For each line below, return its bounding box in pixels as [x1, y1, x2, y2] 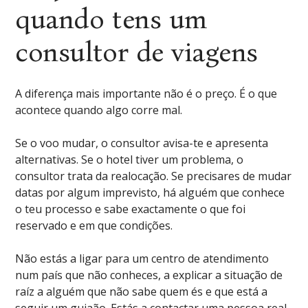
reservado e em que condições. [15, 218, 173, 233]
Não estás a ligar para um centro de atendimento [15, 251, 269, 266]
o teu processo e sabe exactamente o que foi [15, 201, 246, 217]
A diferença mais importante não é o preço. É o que [15, 86, 278, 101]
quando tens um [15, 3, 207, 36]
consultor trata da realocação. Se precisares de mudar [15, 168, 292, 184]
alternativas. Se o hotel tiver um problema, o [15, 152, 244, 167]
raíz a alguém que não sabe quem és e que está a [15, 284, 268, 299]
